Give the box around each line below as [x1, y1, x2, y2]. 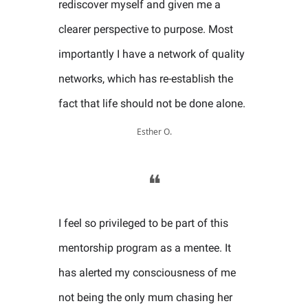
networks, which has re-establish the [58, 72, 233, 85]
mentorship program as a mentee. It [58, 241, 231, 254]
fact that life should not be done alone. [58, 97, 245, 110]
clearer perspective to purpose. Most [58, 23, 233, 36]
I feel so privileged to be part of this [58, 217, 228, 230]
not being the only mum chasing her [58, 291, 232, 304]
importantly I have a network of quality [58, 47, 245, 60]
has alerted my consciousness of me [58, 266, 236, 279]
